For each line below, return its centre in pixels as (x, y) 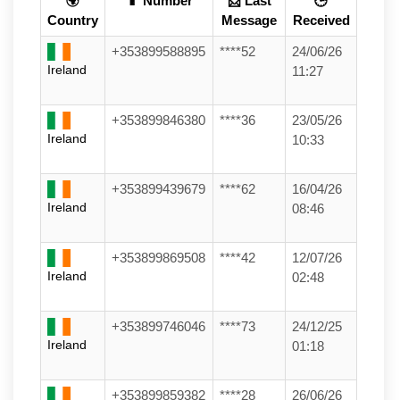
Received (321, 20)
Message (249, 20)
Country (73, 20)
